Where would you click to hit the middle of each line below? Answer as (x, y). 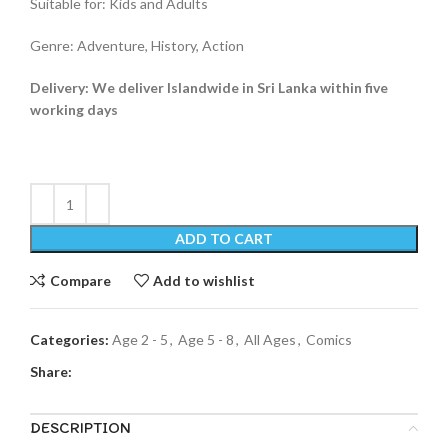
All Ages (270, 340)
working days (74, 110)
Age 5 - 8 (206, 340)
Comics (329, 340)
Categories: (69, 340)
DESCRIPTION (80, 428)
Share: (51, 372)
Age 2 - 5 (140, 340)
